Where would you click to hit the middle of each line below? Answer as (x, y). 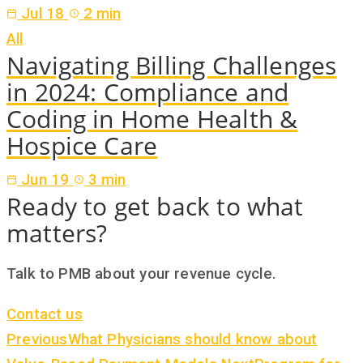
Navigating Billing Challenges (172, 65)
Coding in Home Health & (152, 118)
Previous (37, 339)
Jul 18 (41, 13)
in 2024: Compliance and (148, 92)
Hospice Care (82, 145)
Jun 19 (43, 180)
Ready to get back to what (155, 207)
